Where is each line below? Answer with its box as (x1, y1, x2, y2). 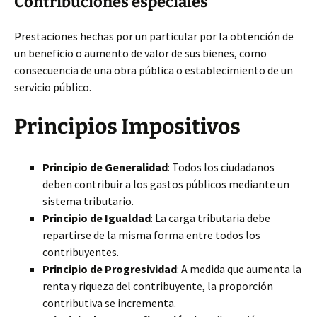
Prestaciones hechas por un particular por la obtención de (14, 29, 294, 43)
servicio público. (14, 80, 91, 94)
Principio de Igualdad (42, 211, 151, 225)
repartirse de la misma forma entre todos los (42, 228, 260, 242)
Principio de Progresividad (42, 262, 177, 276)
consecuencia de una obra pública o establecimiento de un (14, 63, 293, 77)
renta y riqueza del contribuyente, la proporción (42, 279, 273, 293)
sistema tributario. (42, 194, 134, 208)
